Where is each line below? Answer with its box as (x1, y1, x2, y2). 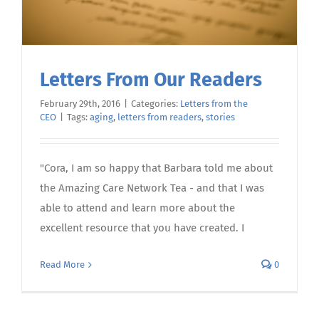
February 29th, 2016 (40, 98, 120, 110)
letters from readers (117, 112, 202, 123)
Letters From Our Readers (40, 68, 262, 92)
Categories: (131, 98, 180, 110)
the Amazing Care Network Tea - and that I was (40, 182, 264, 195)
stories (206, 112, 235, 123)
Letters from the (180, 98, 248, 110)
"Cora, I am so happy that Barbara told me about (40, 162, 273, 175)
